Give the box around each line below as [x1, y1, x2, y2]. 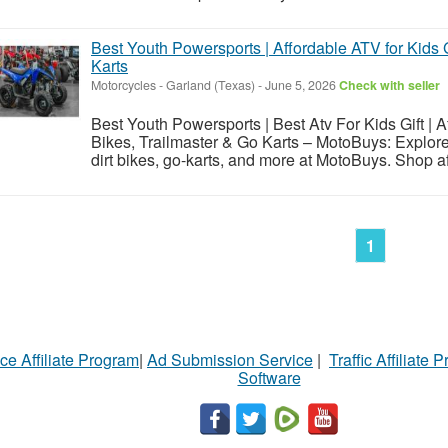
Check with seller [339, 75, 440, 94]
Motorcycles [91, 75, 156, 94]
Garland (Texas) [166, 75, 255, 94]
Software [237, 365, 301, 389]
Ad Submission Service [147, 347, 313, 371]
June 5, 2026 [262, 75, 339, 94]
